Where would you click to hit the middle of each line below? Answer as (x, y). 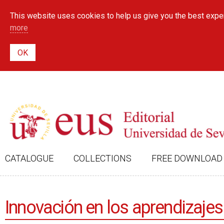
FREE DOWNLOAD (187, 158)
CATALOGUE (29, 158)
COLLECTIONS (102, 158)
